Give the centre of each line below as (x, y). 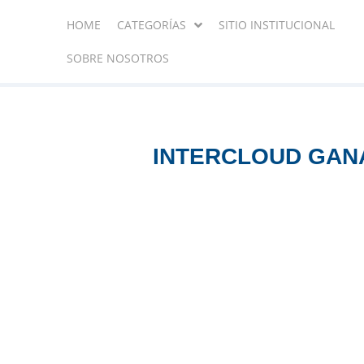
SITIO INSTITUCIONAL (277, 25)
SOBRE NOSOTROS (118, 58)
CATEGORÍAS (152, 25)
